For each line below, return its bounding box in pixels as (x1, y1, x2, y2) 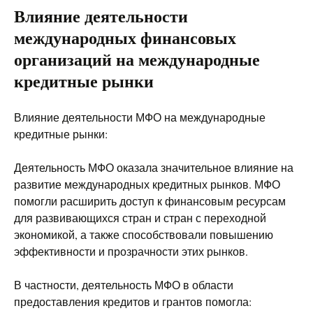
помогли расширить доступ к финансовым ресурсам (14, 194, 286, 208)
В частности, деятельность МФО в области (14, 277, 233, 292)
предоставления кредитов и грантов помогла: (14, 294, 252, 309)
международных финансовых (14, 25, 236, 50)
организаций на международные (14, 47, 260, 71)
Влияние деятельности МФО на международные (14, 110, 265, 124)
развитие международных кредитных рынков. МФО (14, 177, 280, 191)
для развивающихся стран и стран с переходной (14, 210, 266, 225)
